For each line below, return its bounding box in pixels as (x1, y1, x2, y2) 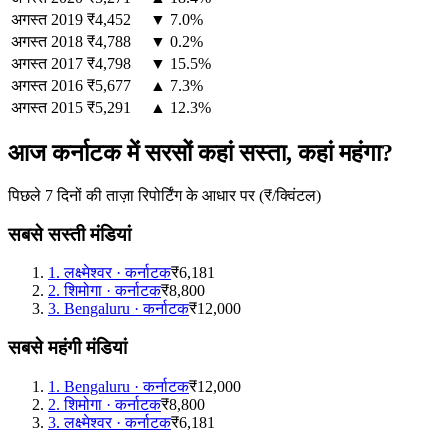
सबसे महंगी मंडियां (8, 337, 127, 359)
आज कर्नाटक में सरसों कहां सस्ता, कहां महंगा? (8, 140, 393, 167)
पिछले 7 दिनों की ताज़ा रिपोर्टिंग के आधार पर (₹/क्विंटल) (8, 187, 321, 205)
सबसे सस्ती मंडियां (8, 223, 131, 245)
